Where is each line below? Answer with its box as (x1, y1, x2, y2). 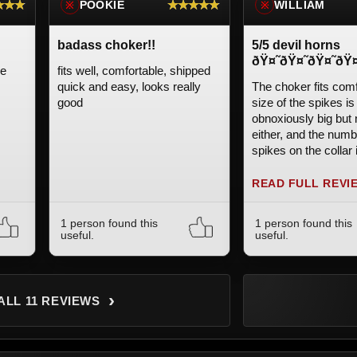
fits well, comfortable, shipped (57, 64, 210, 77)
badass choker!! (57, 38, 155, 52)
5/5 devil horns (252, 38, 340, 52)
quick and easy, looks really (57, 80, 201, 93)
